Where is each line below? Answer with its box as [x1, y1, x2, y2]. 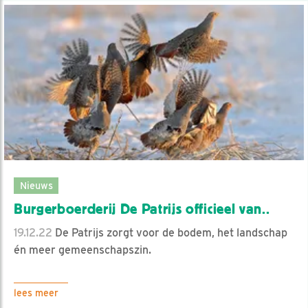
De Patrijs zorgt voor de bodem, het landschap [52, 225, 287, 239]
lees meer [14, 287, 58, 298]
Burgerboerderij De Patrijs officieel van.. [14, 200, 270, 217]
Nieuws [19, 179, 53, 191]
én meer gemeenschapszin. [14, 243, 151, 256]
